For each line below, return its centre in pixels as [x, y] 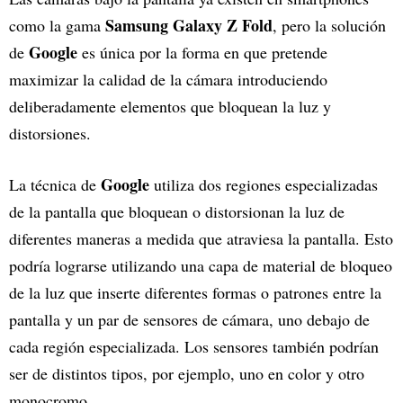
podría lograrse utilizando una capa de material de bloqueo [201, 265]
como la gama [55, 25]
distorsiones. [50, 133]
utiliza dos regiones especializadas [264, 184]
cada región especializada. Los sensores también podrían [194, 346]
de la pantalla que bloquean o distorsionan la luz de [177, 211]
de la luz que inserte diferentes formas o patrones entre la [195, 292]
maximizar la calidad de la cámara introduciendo [168, 79]
